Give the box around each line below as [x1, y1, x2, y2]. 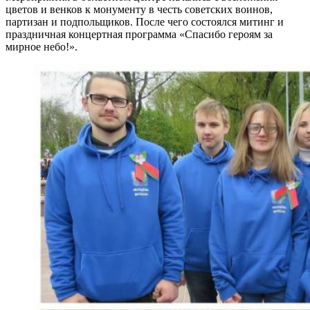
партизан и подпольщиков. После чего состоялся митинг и [6, 15, 284, 28]
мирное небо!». [6, 40, 77, 53]
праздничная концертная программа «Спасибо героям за [6, 28, 273, 40]
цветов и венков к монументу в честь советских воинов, [6, 3, 273, 15]
